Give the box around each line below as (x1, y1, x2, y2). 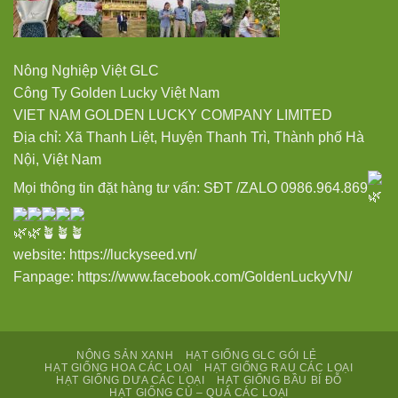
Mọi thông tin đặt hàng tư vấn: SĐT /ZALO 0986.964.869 (13, 180, 368, 196)
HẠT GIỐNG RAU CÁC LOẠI (204, 362, 354, 375)
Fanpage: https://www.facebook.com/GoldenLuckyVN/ (13, 269, 352, 285)
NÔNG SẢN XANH (76, 349, 174, 362)
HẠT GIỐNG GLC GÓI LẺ (185, 349, 317, 362)
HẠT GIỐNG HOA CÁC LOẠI (44, 362, 193, 375)
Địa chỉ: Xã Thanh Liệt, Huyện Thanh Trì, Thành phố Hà (13, 130, 364, 146)
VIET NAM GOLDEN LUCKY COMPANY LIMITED (13, 107, 332, 123)
